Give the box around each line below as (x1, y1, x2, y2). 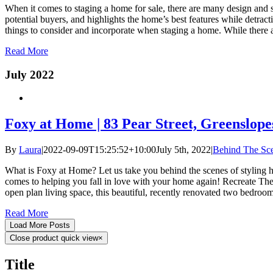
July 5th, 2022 (156, 144, 211, 155)
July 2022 (5, 68, 54, 81)
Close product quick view (10, 233, 98, 243)
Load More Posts (10, 221, 70, 230)
